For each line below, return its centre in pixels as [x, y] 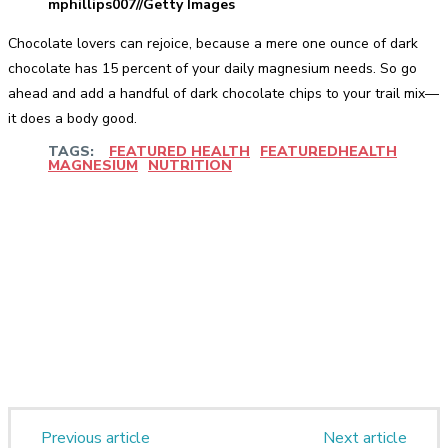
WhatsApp [403, 225]
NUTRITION [190, 165]
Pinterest [289, 225]
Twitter [182, 225]
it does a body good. [72, 118]
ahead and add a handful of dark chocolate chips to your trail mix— [223, 93]
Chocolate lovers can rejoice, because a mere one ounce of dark [213, 43]
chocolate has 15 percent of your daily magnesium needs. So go [212, 68]
